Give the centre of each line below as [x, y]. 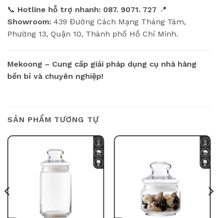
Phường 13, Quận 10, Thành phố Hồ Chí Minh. [93, 34]
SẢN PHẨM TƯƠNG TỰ [53, 119]
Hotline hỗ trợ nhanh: [59, 10]
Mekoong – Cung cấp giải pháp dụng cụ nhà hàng [102, 64]
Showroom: [29, 22]
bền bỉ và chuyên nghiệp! [55, 76]
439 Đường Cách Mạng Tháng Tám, [118, 22]
